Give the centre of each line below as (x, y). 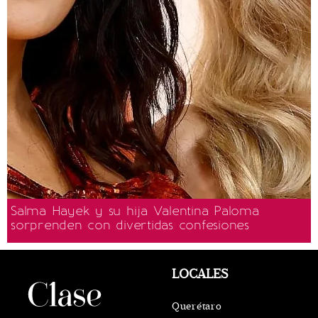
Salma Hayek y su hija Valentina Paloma (135, 210)
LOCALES (200, 274)
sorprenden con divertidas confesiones (130, 225)
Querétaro (197, 306)
